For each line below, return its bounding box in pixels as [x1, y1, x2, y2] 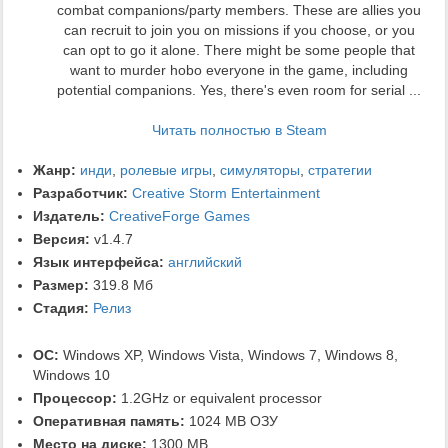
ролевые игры [120, 161, 212, 178]
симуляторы [220, 161, 300, 178]
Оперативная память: [33, 412, 185, 429]
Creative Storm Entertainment [132, 184, 320, 201]
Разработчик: [33, 184, 128, 201]
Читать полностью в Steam [151, 121, 327, 138]
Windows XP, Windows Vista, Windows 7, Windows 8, [59, 346, 398, 363]
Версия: [33, 230, 90, 247]
